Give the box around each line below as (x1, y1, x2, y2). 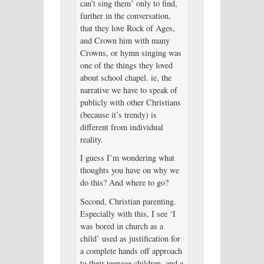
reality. (80, 133, 103, 145)
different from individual (80, 121, 163, 133)
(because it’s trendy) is (80, 108, 157, 120)
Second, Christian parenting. (80, 196, 176, 207)
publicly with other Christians (80, 96, 181, 108)
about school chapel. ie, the (80, 71, 171, 83)
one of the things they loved (80, 59, 173, 71)
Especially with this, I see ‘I (80, 208, 176, 220)
